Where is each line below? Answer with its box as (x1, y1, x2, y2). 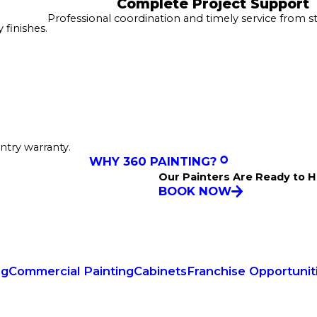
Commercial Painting (8, 264, 134, 279)
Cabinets (134, 264, 187, 279)
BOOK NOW (158, 184, 231, 199)
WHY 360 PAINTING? (88, 154, 217, 169)
